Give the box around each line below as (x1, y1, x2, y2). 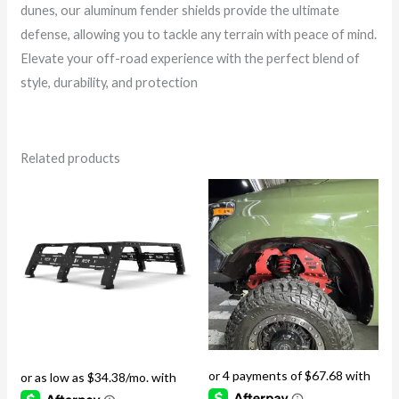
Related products (20, 151, 120, 167)
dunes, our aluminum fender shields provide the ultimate (20, 2, 339, 18)
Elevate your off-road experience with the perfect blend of (20, 50, 360, 66)
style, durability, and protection (20, 74, 198, 90)
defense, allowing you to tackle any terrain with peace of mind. (20, 26, 377, 42)
